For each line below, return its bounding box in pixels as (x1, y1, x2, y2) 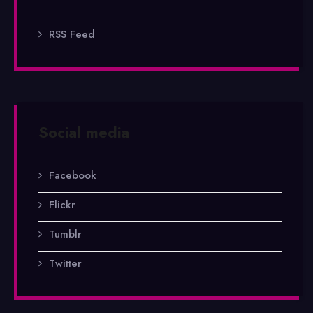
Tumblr (49, 226, 82, 242)
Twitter (49, 256, 82, 271)
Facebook (49, 168, 96, 183)
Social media (38, 122, 129, 143)
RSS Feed (49, 27, 95, 42)
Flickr (49, 197, 75, 212)
